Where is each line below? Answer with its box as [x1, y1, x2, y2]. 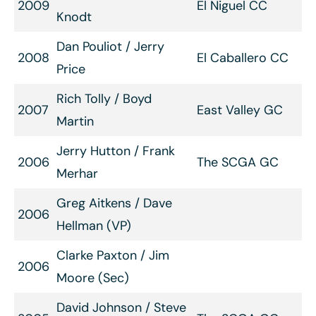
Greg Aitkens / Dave [56, 195, 172, 212]
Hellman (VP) [56, 217, 131, 234]
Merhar [56, 165, 98, 182]
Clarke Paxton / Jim [56, 247, 169, 264]
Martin [56, 113, 94, 130]
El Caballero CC [197, 49, 288, 66]
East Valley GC [197, 102, 283, 119]
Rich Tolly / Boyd [56, 90, 152, 107]
